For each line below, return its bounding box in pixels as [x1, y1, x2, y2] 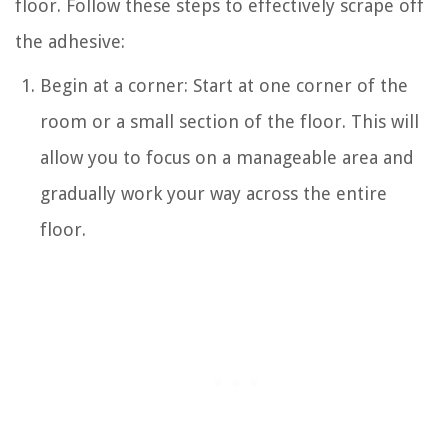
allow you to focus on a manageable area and [40, 146, 414, 168]
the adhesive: [15, 30, 125, 52]
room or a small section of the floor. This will [40, 110, 419, 132]
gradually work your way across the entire [40, 182, 387, 204]
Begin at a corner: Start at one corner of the [40, 74, 408, 96]
